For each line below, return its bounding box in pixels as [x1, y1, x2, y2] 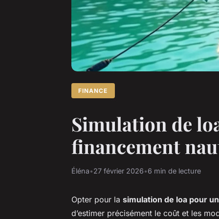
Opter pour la [71, 194, 123, 204]
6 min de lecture [148, 166, 201, 175]
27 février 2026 [93, 166, 144, 175]
